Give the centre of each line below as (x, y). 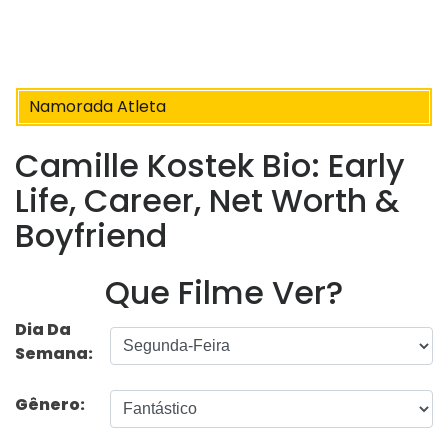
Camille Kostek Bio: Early (210, 166)
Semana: (54, 353)
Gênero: (51, 404)
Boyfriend (91, 236)
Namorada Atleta (97, 106)
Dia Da (43, 329)
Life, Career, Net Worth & (207, 201)
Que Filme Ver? (224, 292)
